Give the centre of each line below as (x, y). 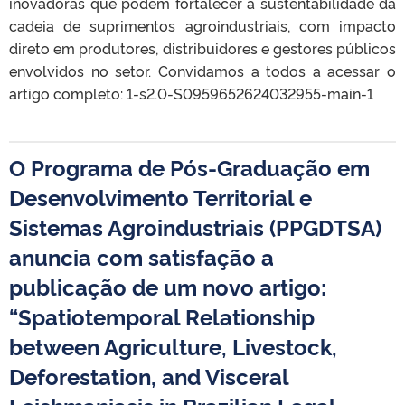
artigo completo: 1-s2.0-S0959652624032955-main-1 (195, 93)
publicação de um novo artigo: (168, 286)
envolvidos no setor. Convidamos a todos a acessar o (202, 70)
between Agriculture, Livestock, (173, 345)
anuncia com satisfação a (141, 256)
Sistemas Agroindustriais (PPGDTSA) (195, 226)
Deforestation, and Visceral (149, 375)
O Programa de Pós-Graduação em (189, 166)
